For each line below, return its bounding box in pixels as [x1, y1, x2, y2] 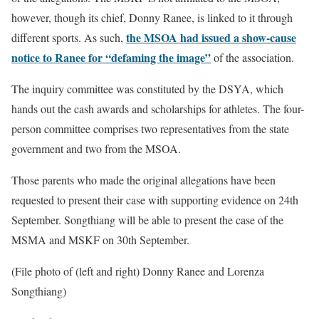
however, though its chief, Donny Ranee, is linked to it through [11, 9, 293, 25]
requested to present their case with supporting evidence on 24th [11, 192, 298, 207]
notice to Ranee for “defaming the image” [11, 48, 211, 66]
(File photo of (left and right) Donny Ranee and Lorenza [11, 263, 264, 278]
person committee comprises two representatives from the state [11, 120, 289, 136]
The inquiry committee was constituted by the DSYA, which [11, 80, 283, 96]
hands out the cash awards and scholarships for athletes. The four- [11, 100, 304, 116]
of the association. [211, 49, 294, 65]
